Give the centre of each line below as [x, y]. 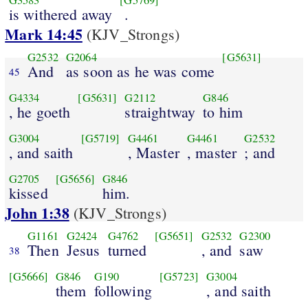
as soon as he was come [140, 71]
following [123, 290]
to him [223, 111]
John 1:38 [37, 213]
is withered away [60, 14]
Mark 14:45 [44, 34]
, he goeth [40, 111]
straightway [160, 111]
